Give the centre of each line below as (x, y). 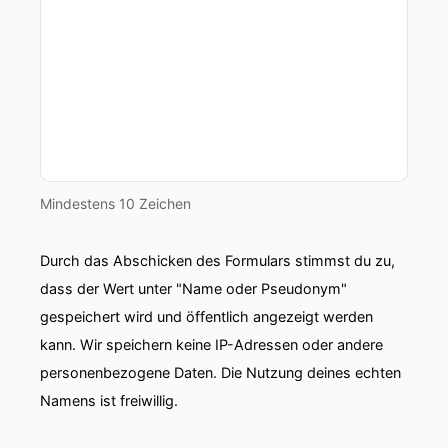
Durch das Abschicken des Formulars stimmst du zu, (217, 260)
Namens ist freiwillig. (109, 400)
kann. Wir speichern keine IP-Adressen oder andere (211, 344)
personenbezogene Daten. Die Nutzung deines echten (220, 372)
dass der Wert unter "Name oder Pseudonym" (193, 288)
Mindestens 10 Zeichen (115, 203)
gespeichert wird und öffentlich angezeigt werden (206, 316)
